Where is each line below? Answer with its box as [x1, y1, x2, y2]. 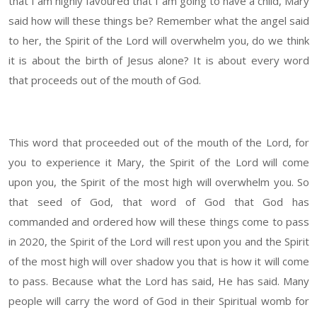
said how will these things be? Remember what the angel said [8, 13, 309, 28]
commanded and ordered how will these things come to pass [8, 214, 309, 229]
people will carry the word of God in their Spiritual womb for [8, 294, 309, 309]
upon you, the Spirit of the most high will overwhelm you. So [8, 175, 309, 190]
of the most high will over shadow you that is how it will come [8, 254, 309, 269]
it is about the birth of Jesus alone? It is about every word [8, 53, 309, 68]
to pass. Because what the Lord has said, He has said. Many [8, 274, 309, 289]
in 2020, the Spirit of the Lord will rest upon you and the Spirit [8, 234, 309, 249]
